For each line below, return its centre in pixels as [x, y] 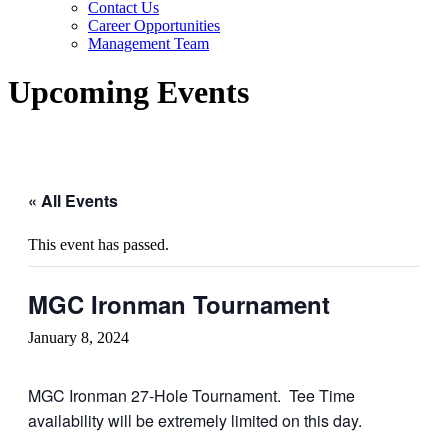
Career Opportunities [154, 25]
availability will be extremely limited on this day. [195, 420]
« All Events [73, 200]
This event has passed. [98, 244]
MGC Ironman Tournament [179, 303]
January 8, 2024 [78, 337]
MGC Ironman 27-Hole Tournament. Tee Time [191, 395]
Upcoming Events [128, 92]
